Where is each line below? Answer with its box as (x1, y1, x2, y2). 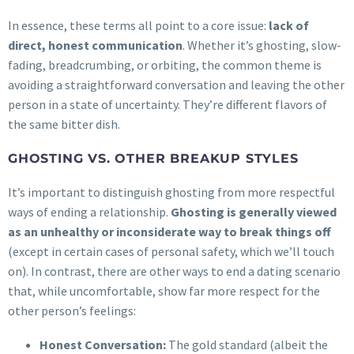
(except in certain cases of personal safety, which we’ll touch (8, 243, 334, 260)
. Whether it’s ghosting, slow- (183, 36, 341, 53)
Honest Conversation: (40, 336, 166, 352)
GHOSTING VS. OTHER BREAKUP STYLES (8, 149, 299, 166)
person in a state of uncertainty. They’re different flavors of (8, 96, 327, 112)
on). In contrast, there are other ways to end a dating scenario (8, 263, 341, 280)
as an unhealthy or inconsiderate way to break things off (8, 224, 331, 240)
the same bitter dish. (8, 115, 120, 132)
